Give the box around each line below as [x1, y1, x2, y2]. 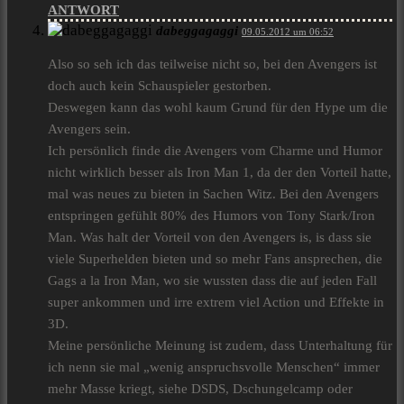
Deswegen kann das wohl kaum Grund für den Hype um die [48, 100, 388, 115]
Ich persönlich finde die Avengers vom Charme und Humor [48, 143, 382, 159]
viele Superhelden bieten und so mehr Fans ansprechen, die [48, 252, 382, 267]
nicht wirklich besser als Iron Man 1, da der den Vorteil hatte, [48, 165, 391, 180]
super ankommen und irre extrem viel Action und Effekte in [48, 295, 384, 310]
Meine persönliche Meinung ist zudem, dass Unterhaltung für [48, 338, 392, 353]
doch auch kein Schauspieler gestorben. [48, 78, 271, 94]
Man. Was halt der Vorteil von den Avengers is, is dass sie [48, 230, 372, 245]
